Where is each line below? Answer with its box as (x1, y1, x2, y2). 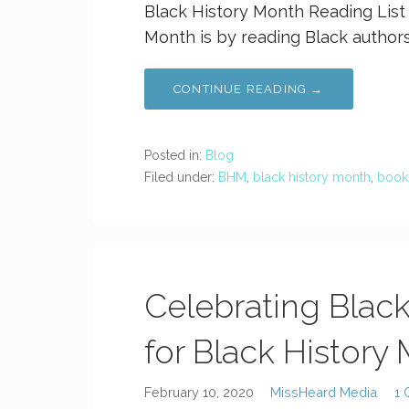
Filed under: (144, 170, 218, 184)
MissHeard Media (270, 384, 378, 400)
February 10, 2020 (144, 384, 254, 400)
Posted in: (144, 148, 205, 163)
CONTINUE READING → (173, 82, 324, 96)
